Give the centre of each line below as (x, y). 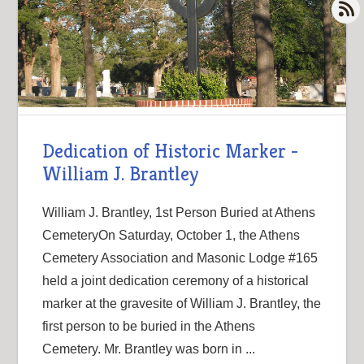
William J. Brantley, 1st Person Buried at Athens (179, 212)
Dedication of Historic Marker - (171, 151)
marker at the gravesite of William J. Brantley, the (182, 303)
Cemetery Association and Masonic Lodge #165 (180, 258)
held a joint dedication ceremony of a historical (176, 280)
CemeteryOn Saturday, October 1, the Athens (171, 235)
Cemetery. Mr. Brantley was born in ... (149, 349)
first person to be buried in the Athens (149, 326)
